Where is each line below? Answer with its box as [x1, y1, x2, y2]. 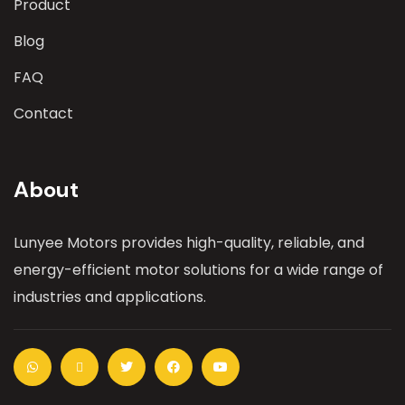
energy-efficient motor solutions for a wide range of [14, 259, 383, 280]
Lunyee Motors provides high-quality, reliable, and [14, 231, 364, 253]
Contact [14, 102, 73, 124]
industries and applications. [14, 286, 206, 307]
